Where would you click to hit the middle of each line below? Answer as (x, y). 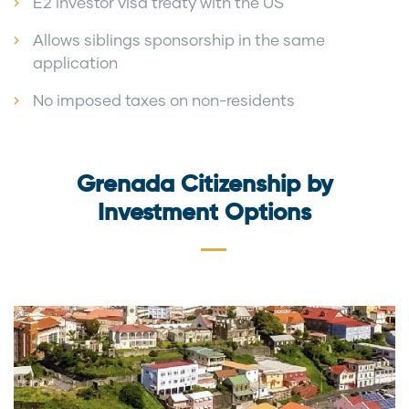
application (75, 62)
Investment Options (204, 213)
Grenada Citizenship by (204, 185)
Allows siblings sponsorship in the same (179, 39)
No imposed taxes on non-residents (164, 100)
